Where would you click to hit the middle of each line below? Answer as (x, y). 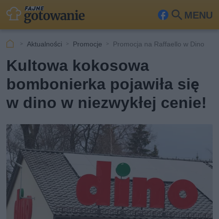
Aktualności (45, 44)
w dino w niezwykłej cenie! (107, 103)
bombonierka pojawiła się (103, 84)
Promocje (88, 44)
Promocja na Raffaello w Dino (159, 44)
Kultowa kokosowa (78, 66)
